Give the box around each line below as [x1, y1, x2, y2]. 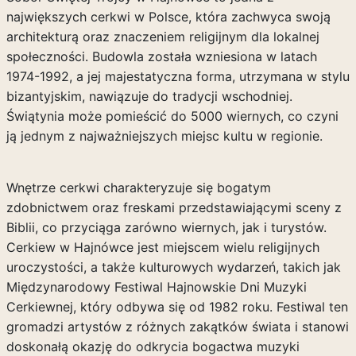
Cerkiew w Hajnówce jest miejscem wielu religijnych [6, 239, 319, 255]
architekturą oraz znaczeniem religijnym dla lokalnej [6, 29, 319, 44]
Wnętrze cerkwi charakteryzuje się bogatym [6, 180, 271, 195]
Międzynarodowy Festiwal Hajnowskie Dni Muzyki [6, 279, 307, 295]
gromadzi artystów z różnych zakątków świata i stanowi [6, 319, 349, 335]
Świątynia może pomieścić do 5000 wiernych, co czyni [6, 108, 339, 124]
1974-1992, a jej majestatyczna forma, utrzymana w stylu [6, 68, 350, 84]
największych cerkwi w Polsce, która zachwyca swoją [6, 9, 331, 25]
